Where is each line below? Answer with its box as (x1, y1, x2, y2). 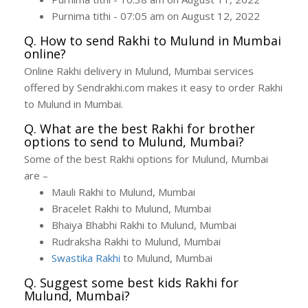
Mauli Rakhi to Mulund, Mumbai (52, 185, 195, 199)
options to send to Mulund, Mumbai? (24, 133, 244, 151)
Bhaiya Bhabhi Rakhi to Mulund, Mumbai (52, 218, 236, 232)
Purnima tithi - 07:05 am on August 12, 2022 (52, 9, 260, 23)
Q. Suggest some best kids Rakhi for (24, 274, 239, 291)
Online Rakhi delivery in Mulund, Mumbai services (24, 64, 254, 78)
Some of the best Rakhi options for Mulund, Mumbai (24, 152, 268, 166)
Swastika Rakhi (52, 251, 120, 265)
